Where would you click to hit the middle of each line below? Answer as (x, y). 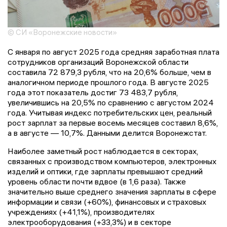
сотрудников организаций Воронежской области (98, 62)
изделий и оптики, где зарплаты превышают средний (105, 172)
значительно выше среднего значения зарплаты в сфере (112, 192)
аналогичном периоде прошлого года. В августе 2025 (108, 82)
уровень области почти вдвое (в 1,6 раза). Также (97, 182)
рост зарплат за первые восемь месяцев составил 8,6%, (113, 123)
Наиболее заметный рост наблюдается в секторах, (103, 151)
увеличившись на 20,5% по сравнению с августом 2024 (111, 103)
